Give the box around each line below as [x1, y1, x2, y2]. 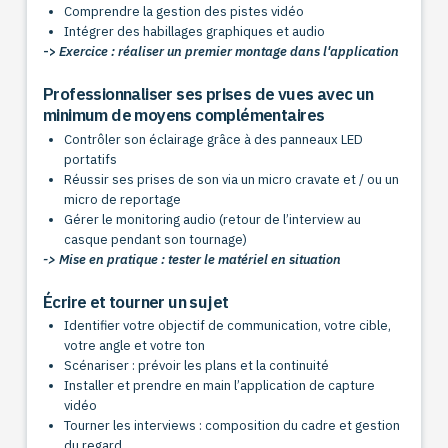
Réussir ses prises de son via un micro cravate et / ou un [64, 170, 400, 188]
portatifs [64, 150, 118, 168]
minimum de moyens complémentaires [42, 104, 325, 127]
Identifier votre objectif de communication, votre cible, [64, 317, 392, 335]
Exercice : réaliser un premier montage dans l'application [55, 43, 399, 61]
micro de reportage [64, 190, 182, 208]
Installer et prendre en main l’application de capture [64, 377, 376, 395]
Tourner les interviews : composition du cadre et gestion [64, 417, 401, 435]
